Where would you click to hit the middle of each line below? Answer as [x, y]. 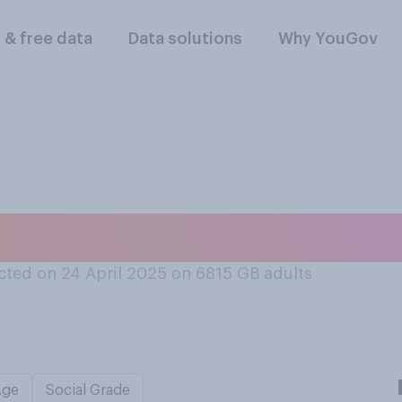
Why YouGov [328, 39]
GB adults [275, 274]
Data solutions [186, 39]
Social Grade [88, 390]
